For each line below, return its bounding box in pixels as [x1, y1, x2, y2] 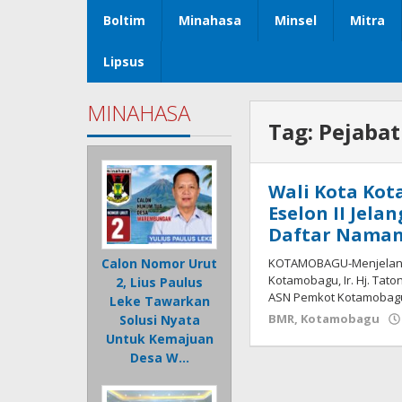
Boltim [103, 12, 145, 30]
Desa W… [129, 349, 189, 367]
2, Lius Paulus [116, 274, 204, 292]
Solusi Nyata [118, 311, 200, 329]
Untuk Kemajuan [105, 330, 214, 348]
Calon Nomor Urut [101, 255, 218, 273]
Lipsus [103, 53, 144, 71]
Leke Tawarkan [109, 293, 210, 310]
